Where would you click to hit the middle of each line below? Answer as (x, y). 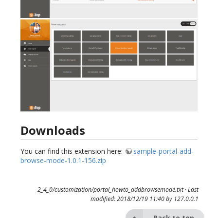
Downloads (53, 130)
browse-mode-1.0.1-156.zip (63, 161)
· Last (191, 189)
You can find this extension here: (73, 151)
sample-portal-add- (163, 151)
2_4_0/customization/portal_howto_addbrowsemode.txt (110, 189)
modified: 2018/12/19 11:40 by (132, 199)
